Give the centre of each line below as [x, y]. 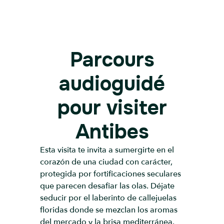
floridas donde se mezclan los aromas [109, 210]
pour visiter [112, 108]
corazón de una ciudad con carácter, [106, 162]
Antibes [112, 132]
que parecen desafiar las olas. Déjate [107, 186]
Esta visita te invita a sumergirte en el [107, 150]
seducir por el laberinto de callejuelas [108, 198]
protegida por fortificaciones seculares [110, 174]
